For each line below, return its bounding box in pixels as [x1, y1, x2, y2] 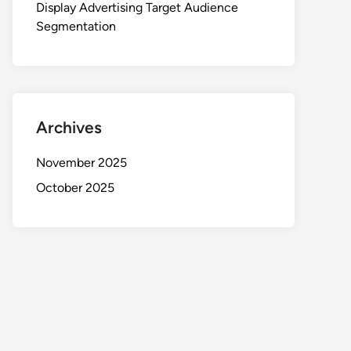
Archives [36, 118, 102, 137]
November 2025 [36, 155, 127, 170]
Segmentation [36, 19, 116, 34]
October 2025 [36, 180, 114, 195]
